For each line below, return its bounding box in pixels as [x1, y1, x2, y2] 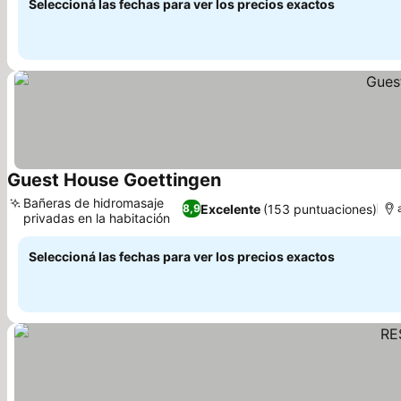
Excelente [200, 200, 261, 217]
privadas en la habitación [23, 210, 170, 226]
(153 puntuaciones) [263, 200, 378, 217]
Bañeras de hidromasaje [23, 195, 164, 210]
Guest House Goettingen [7, 169, 221, 191]
